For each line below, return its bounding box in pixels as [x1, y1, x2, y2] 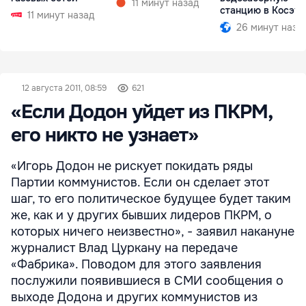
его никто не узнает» [11, 123, 198, 148]
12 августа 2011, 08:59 [22, 83, 107, 94]
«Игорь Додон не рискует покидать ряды [11, 158, 253, 173]
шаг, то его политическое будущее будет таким [11, 191, 291, 206]
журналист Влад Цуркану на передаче [11, 240, 238, 255]
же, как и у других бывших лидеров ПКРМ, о [11, 208, 272, 223]
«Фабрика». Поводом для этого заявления [11, 257, 262, 272]
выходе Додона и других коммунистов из [11, 290, 258, 305]
